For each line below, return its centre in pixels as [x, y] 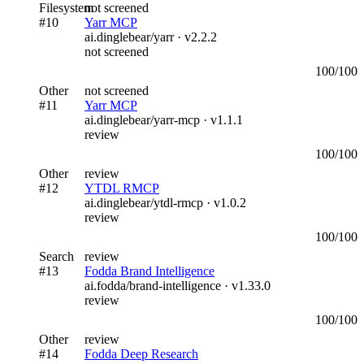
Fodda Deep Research [141, 353]
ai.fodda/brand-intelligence [153, 285]
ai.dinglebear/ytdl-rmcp [144, 202]
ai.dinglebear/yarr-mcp [142, 119]
